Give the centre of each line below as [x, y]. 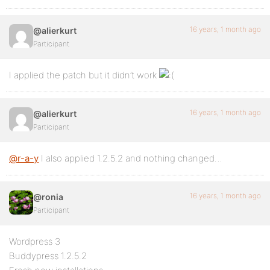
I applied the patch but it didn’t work [84, 75]
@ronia [48, 197]
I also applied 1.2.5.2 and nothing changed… [130, 158]
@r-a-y [24, 158]
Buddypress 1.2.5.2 [48, 256]
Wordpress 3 [35, 241]
